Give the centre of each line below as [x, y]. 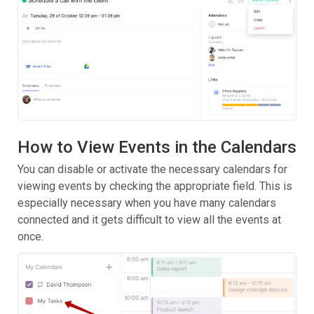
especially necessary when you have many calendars [147, 203]
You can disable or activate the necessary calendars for [152, 170]
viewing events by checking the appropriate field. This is [155, 186]
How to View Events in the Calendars [157, 148]
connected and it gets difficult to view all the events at [149, 220]
